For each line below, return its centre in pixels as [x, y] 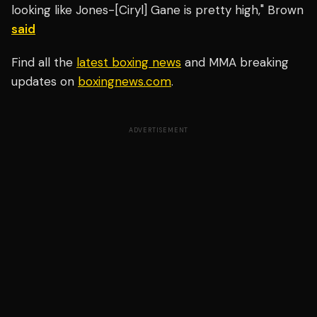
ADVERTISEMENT [158, 131]
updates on [45, 82]
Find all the [44, 63]
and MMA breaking [235, 63]
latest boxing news [129, 63]
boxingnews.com [125, 82]
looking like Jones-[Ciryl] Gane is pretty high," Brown [157, 10]
